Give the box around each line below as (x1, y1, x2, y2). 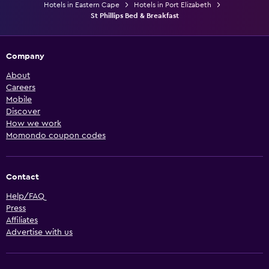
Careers (6, 83, 35, 92)
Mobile (6, 95, 32, 104)
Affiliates (6, 216, 38, 225)
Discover (6, 107, 40, 116)
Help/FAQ (6, 192, 44, 201)
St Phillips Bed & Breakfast (90, 11, 179, 19)
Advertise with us (6, 228, 73, 237)
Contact (6, 172, 39, 181)
